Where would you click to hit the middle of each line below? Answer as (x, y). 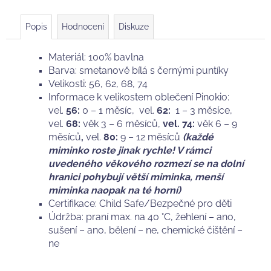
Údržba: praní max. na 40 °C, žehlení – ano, (142, 217)
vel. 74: (179, 123)
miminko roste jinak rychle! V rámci (130, 150)
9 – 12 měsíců (152, 137)
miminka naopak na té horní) (116, 190)
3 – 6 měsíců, (131, 123)
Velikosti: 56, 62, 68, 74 (99, 83)
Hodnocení (83, 26)
